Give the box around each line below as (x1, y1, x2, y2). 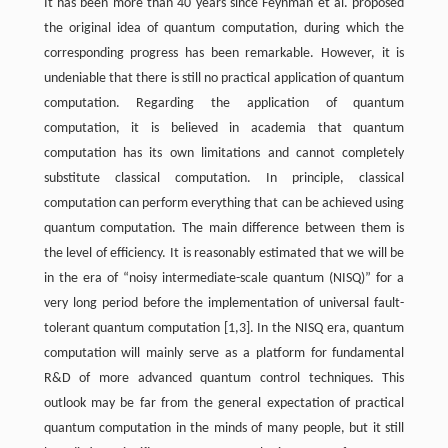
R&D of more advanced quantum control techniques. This (43, 371, 405, 386)
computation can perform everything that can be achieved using (43, 196, 405, 211)
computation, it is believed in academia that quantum (43, 121, 405, 136)
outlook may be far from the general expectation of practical (43, 396, 405, 411)
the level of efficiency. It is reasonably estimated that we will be (43, 246, 405, 261)
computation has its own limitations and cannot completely (43, 146, 405, 161)
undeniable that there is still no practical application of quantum (43, 71, 405, 86)
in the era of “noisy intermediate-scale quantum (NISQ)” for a (43, 271, 405, 286)
